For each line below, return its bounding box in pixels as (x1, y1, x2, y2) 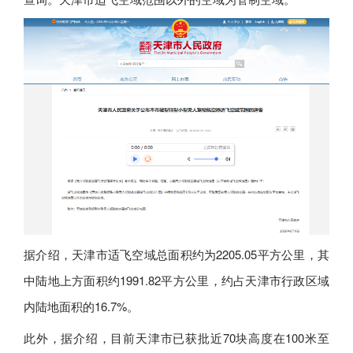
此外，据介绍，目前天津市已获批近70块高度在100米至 (24, 329, 329, 347)
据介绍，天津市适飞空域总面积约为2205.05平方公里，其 (24, 245, 329, 262)
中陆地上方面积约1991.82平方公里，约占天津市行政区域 (24, 271, 329, 288)
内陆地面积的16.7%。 (24, 297, 139, 314)
